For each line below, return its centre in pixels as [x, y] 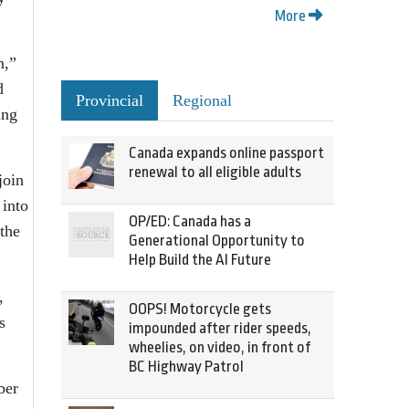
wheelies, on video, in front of [220, 347]
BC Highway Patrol [186, 367]
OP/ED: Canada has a [190, 221]
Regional [202, 100]
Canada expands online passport [226, 153]
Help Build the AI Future [200, 260]
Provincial [110, 100]
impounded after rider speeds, [220, 328]
